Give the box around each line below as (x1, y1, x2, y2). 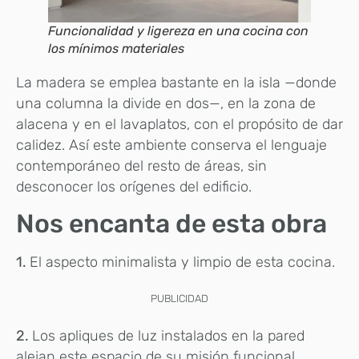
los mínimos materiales (48, 40, 184, 56)
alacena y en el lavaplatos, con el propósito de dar (16, 115, 343, 133)
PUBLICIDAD (151, 292, 208, 305)
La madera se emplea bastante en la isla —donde (16, 73, 337, 91)
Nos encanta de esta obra (16, 208, 327, 240)
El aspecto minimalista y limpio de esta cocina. (30, 253, 339, 272)
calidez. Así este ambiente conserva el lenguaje (16, 135, 327, 154)
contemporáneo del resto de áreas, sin (16, 156, 267, 175)
